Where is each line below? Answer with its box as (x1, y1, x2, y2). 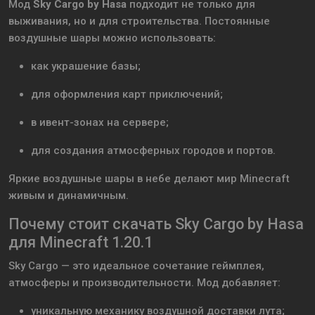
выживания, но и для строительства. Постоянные (8, 15, 270, 28)
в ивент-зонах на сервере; (31, 116, 169, 129)
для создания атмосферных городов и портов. (31, 144, 276, 157)
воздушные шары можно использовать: (8, 32, 216, 45)
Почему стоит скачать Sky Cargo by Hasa (8, 215, 304, 233)
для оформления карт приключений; (31, 88, 223, 101)
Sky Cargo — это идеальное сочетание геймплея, (8, 259, 264, 273)
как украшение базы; (31, 60, 141, 73)
